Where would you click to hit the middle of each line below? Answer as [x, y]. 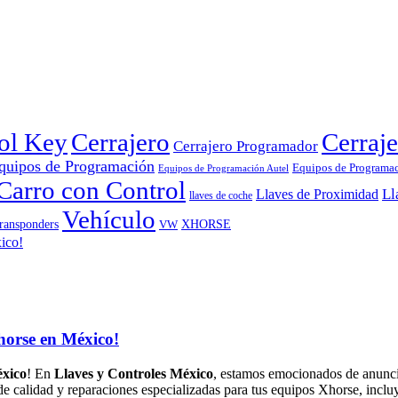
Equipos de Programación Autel [223, 169]
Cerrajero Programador [246, 147]
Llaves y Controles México [134, 373]
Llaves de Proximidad [317, 195]
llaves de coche [221, 196]
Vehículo [109, 220]
